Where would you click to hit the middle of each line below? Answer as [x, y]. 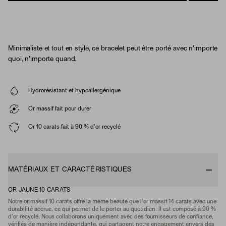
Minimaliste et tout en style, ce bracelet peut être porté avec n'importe [113, 49]
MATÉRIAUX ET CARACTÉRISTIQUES [70, 170]
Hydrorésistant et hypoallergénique [74, 91]
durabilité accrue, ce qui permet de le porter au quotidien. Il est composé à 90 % [112, 210]
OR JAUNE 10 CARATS [39, 190]
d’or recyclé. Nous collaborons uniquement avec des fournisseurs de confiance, [111, 217]
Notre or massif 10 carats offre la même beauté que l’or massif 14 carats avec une [112, 202]
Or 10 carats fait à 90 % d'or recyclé [74, 127]
